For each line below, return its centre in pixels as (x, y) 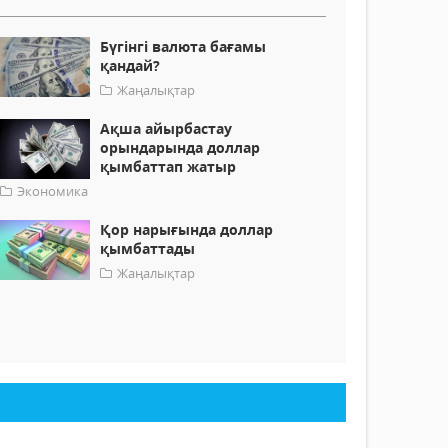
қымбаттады (148, 249)
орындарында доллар (180, 148)
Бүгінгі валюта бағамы (183, 47)
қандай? (130, 66)
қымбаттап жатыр (168, 167)
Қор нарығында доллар (187, 230)
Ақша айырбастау (166, 129)
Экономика (53, 191)
